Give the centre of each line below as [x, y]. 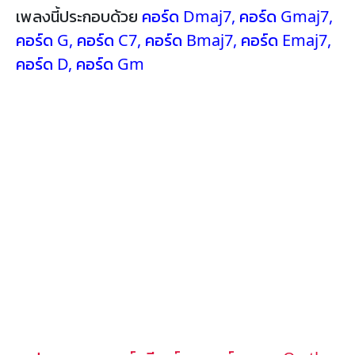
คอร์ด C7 [107, 40]
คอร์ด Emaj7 [284, 40]
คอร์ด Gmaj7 [284, 16]
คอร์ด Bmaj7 [189, 40]
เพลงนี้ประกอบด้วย [79, 16]
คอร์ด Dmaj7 [187, 16]
